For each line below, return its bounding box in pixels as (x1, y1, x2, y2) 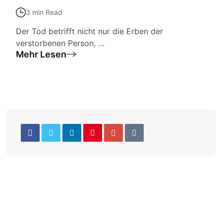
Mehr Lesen (16, 49, 66, 59)
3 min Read (26, 8, 62, 16)
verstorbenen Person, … (16, 38, 105, 48)
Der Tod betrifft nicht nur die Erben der (16, 26, 163, 36)
